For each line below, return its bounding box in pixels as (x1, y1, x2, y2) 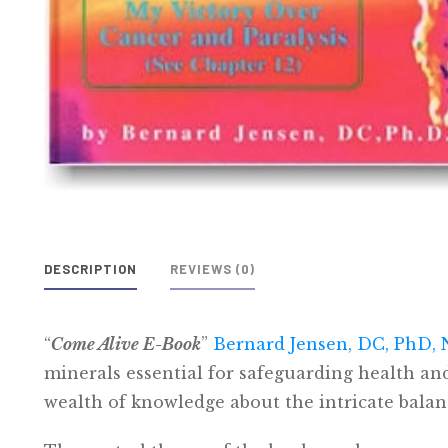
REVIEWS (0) (170, 260, 255, 277)
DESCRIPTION (44, 260, 137, 277)
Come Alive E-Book (51, 334, 201, 355)
